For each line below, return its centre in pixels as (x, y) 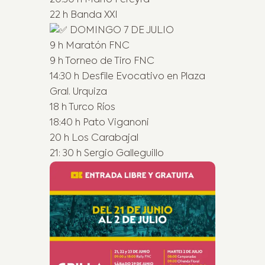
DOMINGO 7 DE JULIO (121, 30)
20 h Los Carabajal (94, 138)
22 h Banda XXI (84, 15)
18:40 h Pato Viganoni (99, 123)
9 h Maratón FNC (90, 46)
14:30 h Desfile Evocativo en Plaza (127, 77)
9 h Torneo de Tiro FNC (102, 61)
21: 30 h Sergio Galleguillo (107, 153)
